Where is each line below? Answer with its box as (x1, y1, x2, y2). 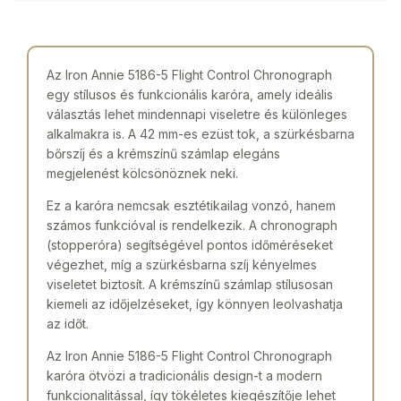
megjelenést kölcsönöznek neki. (47, 165, 238, 181)
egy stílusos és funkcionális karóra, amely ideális (47, 86, 333, 102)
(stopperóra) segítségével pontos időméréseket (47, 236, 333, 252)
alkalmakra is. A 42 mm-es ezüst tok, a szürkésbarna (47, 125, 354, 141)
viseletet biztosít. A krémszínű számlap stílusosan (47, 276, 333, 292)
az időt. (47, 315, 89, 331)
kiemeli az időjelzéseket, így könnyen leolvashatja (47, 295, 343, 311)
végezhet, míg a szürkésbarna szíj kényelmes (47, 256, 317, 272)
